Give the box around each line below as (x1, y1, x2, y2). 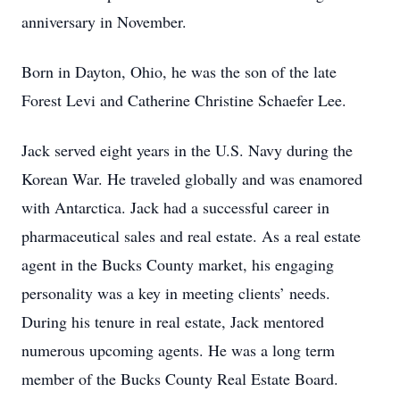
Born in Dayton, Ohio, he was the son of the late (21, 61, 337, 82)
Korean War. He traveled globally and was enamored (21, 168, 362, 189)
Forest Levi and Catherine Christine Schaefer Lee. (21, 89, 346, 111)
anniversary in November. (21, 11, 187, 32)
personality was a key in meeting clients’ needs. (21, 282, 330, 304)
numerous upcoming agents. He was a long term (21, 339, 335, 361)
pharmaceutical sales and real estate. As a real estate (21, 225, 361, 246)
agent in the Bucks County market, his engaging (21, 254, 334, 275)
